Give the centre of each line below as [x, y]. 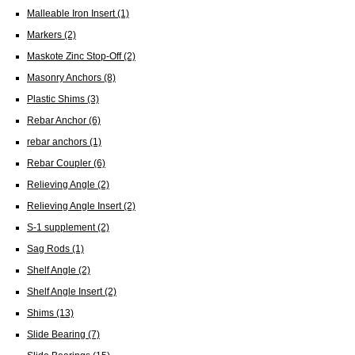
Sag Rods [50, 248]
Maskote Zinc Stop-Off [75, 55]
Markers [46, 34]
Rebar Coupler [60, 162]
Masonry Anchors [65, 77]
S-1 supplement [62, 227]
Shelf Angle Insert [66, 291]
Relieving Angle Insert [75, 205]
